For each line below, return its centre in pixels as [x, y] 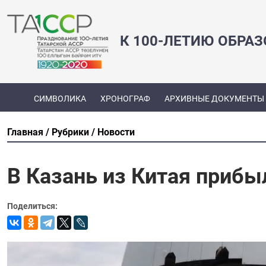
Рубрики [70, 132]
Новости [116, 132]
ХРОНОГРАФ [125, 99]
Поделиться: [32, 206]
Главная [25, 132]
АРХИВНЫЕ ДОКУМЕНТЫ [214, 99]
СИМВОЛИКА [60, 99]
